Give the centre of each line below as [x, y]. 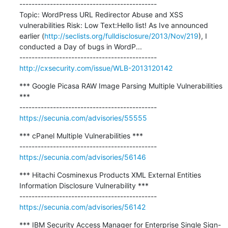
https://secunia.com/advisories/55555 [83, 118]
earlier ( [32, 36]
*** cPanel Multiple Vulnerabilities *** [81, 135]
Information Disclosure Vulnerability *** [84, 185]
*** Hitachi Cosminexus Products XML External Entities [110, 175]
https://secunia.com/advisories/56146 [82, 157]
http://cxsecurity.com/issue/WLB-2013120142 [96, 68]
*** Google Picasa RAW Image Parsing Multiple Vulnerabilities [121, 85]
